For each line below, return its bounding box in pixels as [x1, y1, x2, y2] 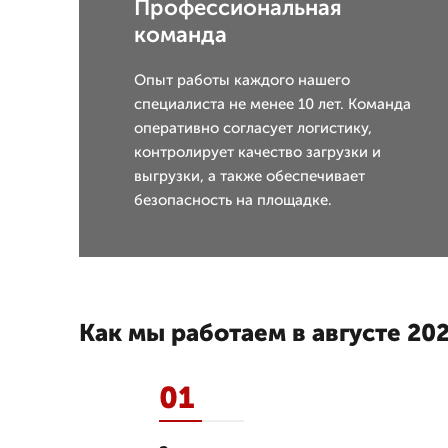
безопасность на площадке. [134, 191, 332, 209]
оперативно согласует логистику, [134, 119, 372, 137]
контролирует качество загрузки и [134, 143, 381, 161]
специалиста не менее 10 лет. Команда [134, 95, 411, 113]
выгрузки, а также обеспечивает [134, 167, 365, 185]
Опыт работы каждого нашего [134, 71, 350, 89]
